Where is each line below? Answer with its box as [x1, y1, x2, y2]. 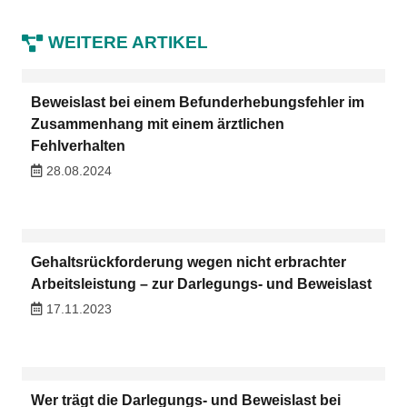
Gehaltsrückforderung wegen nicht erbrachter [30, 253, 346, 270]
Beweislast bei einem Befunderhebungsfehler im [30, 94, 364, 110]
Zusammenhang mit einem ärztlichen [30, 115, 284, 132]
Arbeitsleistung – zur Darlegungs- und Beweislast [30, 275, 372, 292]
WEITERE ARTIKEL [48, 33, 208, 52]
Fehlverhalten [30, 137, 125, 154]
